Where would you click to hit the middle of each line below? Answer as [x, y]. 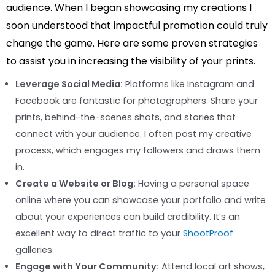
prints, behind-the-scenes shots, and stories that [126, 118]
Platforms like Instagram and [188, 84]
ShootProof [208, 234]
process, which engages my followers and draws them [138, 151]
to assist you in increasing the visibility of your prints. [131, 61]
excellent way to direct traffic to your [99, 234]
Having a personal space [192, 184]
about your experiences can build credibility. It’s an [128, 217]
